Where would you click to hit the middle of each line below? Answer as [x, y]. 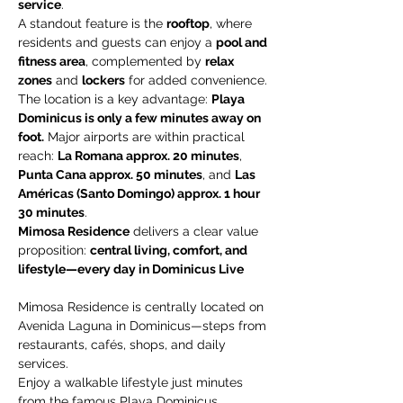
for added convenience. [196, 80]
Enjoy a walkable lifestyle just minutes [132, 382]
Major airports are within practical [146, 137]
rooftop [188, 23]
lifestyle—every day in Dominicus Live [132, 269]
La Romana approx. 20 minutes [148, 156]
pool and [243, 42]
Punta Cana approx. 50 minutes [110, 175]
